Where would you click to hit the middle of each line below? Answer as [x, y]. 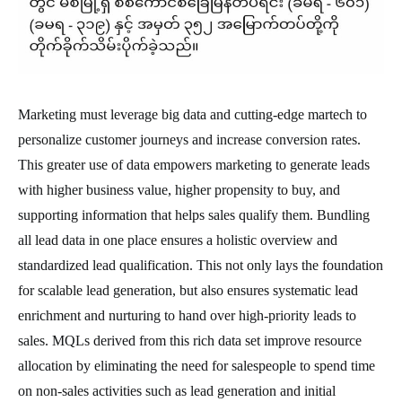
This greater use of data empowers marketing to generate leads [194, 164]
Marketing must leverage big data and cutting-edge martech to [192, 114]
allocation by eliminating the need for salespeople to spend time [197, 365]
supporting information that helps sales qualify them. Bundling [194, 214]
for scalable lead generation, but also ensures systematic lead [188, 290]
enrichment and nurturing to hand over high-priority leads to [187, 315]
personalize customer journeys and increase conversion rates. [189, 139]
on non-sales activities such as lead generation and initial [177, 390]
